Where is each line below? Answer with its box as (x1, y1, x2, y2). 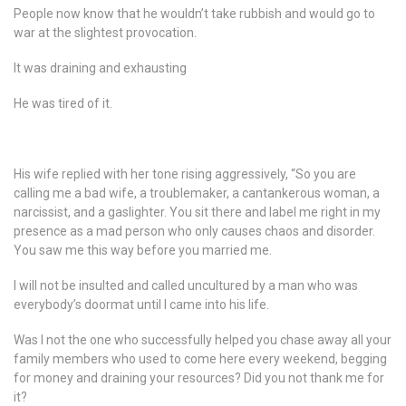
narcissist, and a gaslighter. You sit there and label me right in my (14, 205, 381, 219)
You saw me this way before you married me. (14, 243, 272, 257)
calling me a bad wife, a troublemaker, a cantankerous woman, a (14, 186, 380, 200)
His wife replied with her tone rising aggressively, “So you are (14, 167, 356, 181)
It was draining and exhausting (14, 61, 187, 75)
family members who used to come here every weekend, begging (14, 352, 387, 366)
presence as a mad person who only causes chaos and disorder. (14, 224, 375, 238)
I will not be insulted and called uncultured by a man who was (14, 278, 358, 293)
